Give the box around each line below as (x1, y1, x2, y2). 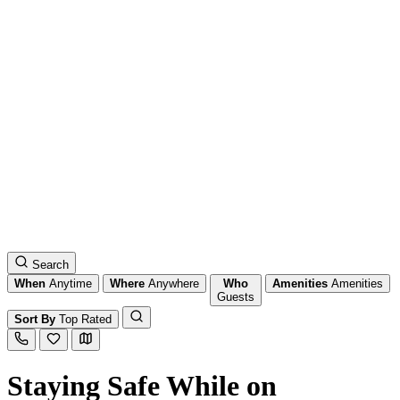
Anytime (49, 277, 92, 290)
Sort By (14, 312, 55, 326)
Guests (217, 290, 254, 304)
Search (32, 258, 69, 271)
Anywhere (148, 277, 199, 290)
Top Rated (59, 312, 112, 326)
